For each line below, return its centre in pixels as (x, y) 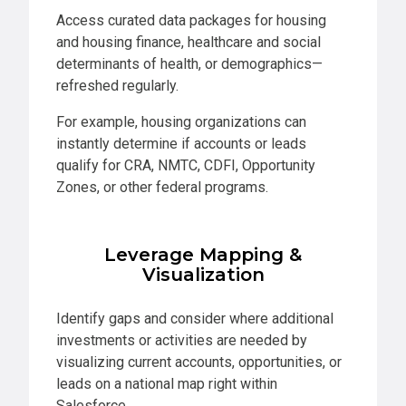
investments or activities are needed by (182, 341)
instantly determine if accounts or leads (181, 144)
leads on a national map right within (167, 384)
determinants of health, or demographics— (189, 64)
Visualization (203, 275)
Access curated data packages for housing (191, 21)
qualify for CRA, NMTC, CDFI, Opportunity (186, 166)
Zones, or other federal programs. (162, 188)
